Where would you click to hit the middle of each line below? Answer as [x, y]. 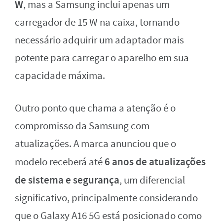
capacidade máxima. [60, 76]
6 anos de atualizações [155, 162]
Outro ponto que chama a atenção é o [95, 109]
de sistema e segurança [67, 180]
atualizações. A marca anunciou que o [95, 144]
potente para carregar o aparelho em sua [102, 58]
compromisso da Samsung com [82, 126]
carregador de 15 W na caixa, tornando [97, 23]
